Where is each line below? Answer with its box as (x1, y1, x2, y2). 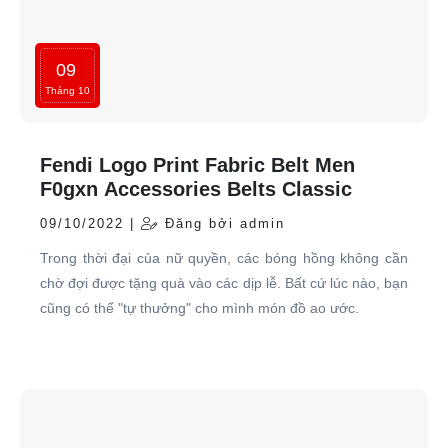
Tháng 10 (45, 85, 90, 97)
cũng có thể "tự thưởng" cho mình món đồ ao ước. (40, 300, 359, 317)
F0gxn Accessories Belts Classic (40, 178, 352, 201)
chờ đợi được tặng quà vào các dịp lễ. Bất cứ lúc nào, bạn (40, 275, 408, 292)
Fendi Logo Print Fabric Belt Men (40, 154, 355, 177)
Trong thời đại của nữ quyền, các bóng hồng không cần (40, 250, 408, 267)
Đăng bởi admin (159, 216, 285, 232)
